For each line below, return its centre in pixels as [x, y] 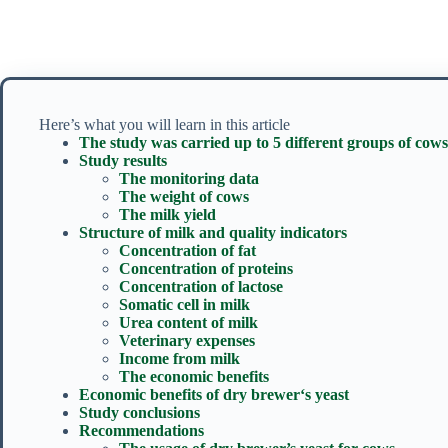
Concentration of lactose [201, 287]
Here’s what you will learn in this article [164, 125]
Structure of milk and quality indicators [213, 233]
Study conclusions [139, 413]
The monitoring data [189, 179]
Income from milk [179, 359]
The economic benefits [194, 377]
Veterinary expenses [187, 341]
